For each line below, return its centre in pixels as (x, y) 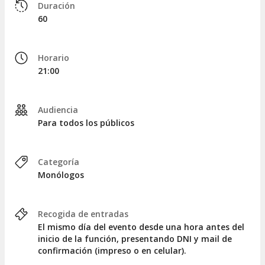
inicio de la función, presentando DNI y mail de (135, 238)
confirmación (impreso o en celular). (112, 250)
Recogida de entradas (83, 214)
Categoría (59, 161)
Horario (54, 57)
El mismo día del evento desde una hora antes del (141, 227)
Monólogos (61, 174)
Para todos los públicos (86, 122)
